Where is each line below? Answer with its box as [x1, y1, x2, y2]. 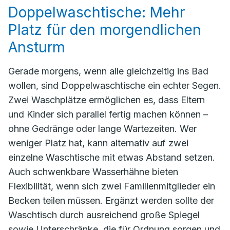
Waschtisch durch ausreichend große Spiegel [8, 209, 200, 220]
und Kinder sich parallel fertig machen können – [8, 109, 208, 120]
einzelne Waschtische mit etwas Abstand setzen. [8, 152, 215, 163]
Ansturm [8, 39, 65, 56]
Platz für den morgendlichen [8, 21, 201, 39]
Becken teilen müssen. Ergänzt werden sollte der [8, 195, 214, 206]
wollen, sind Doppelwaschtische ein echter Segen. [8, 80, 221, 91]
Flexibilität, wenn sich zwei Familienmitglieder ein [8, 181, 215, 191]
